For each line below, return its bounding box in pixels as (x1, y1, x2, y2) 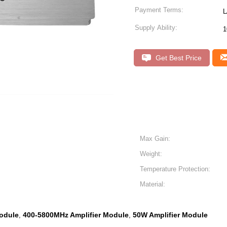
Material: (140, 180, 165, 188)
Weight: (140, 150, 162, 158)
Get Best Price (154, 54, 202, 62)
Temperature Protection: (140, 165, 210, 173)
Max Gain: (140, 135, 170, 142)
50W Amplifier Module (133, 211, 208, 219)
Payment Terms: (135, 6, 183, 14)
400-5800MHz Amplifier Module (23, 211, 129, 219)
